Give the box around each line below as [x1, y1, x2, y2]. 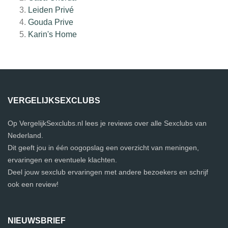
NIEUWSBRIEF [8, 216, 66, 225]
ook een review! [8, 180, 59, 189]
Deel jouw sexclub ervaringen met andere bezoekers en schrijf [8, 168, 208, 177]
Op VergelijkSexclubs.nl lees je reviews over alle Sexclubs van [8, 119, 207, 128]
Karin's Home [28, 30, 77, 39]
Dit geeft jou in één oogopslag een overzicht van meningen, [8, 144, 199, 152]
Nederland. [8, 131, 43, 140]
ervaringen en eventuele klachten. [8, 156, 117, 164]
